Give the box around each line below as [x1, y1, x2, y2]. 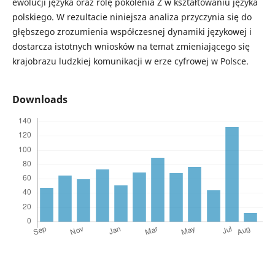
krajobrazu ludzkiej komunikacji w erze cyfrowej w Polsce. [12, 55, 249, 68]
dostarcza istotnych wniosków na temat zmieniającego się [12, 41, 250, 53]
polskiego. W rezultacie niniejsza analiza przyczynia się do [12, 11, 252, 23]
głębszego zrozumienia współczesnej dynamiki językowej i [12, 26, 252, 38]
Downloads [12, 93, 68, 107]
